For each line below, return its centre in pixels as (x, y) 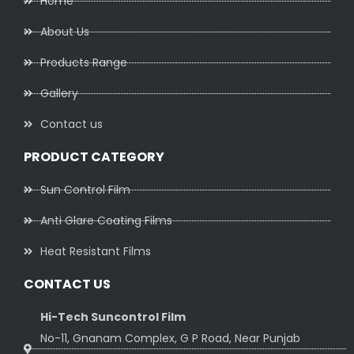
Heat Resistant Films (96, 251)
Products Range (84, 62)
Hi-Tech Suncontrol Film (113, 316)
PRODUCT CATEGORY (94, 156)
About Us (65, 31)
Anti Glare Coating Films (107, 220)
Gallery (60, 93)
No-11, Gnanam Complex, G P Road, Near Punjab (171, 338)
